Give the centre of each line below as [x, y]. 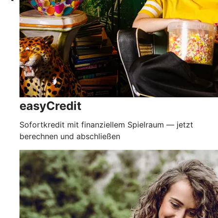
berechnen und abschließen [70, 136]
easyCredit [50, 106]
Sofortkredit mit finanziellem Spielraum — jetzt [106, 124]
